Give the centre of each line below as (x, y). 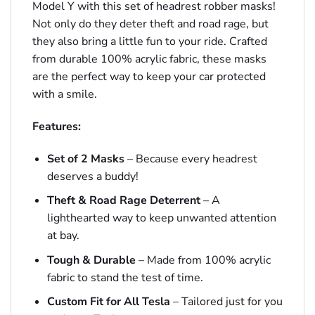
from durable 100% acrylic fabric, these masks (149, 59)
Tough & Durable (91, 260)
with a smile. (65, 94)
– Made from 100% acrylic (203, 260)
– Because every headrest (191, 159)
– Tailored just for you (226, 302)
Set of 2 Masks (85, 159)
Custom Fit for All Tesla (108, 302)
